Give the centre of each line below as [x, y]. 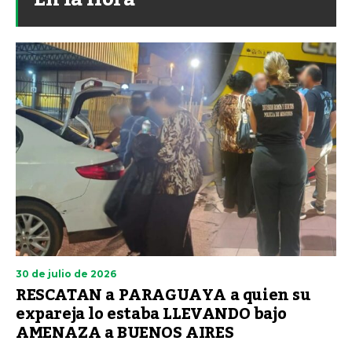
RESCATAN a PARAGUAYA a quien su [163, 295]
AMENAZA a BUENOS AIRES [125, 333]
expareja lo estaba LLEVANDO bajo [151, 314]
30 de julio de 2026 [66, 273]
